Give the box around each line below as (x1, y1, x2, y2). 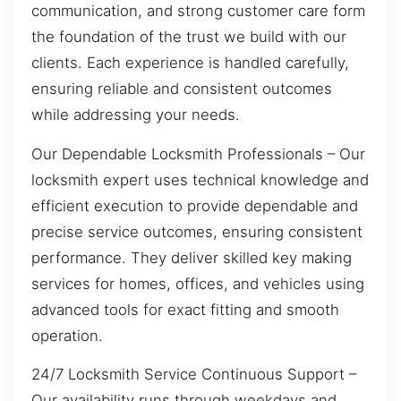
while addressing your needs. (31, 106, 240, 124)
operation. (31, 326, 103, 345)
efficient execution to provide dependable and (31, 196, 358, 215)
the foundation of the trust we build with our (31, 28, 346, 47)
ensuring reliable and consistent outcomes (31, 80, 332, 98)
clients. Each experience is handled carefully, (31, 54, 349, 73)
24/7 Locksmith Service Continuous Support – (31, 364, 356, 383)
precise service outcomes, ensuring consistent (31, 222, 363, 241)
